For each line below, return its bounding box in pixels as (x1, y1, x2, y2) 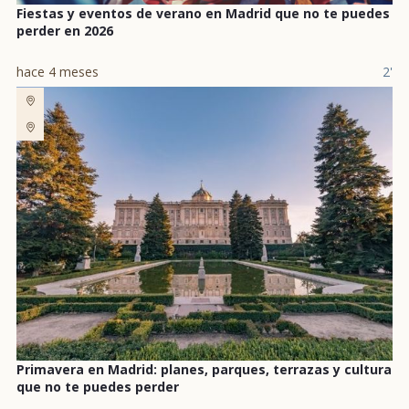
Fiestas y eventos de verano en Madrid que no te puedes (16, 5, 390, 23)
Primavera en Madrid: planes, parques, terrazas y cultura (16, 361, 392, 379)
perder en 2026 (16, 22, 113, 40)
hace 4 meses (16, 63, 99, 81)
